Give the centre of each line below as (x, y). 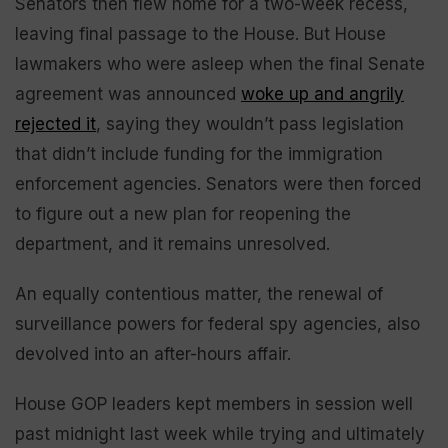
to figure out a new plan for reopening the (183, 214)
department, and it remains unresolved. (172, 244)
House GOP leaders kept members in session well (214, 404)
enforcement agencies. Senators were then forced (218, 184)
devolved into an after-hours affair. (153, 354)
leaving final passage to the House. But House (200, 34)
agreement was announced (128, 94)
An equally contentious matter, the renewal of (199, 294)
